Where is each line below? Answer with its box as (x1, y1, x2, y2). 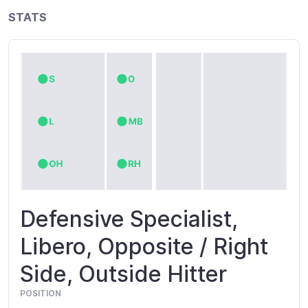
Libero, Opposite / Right (20, 233, 268, 261)
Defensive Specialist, (20, 206, 238, 233)
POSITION (20, 288, 61, 299)
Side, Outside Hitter (20, 261, 227, 288)
